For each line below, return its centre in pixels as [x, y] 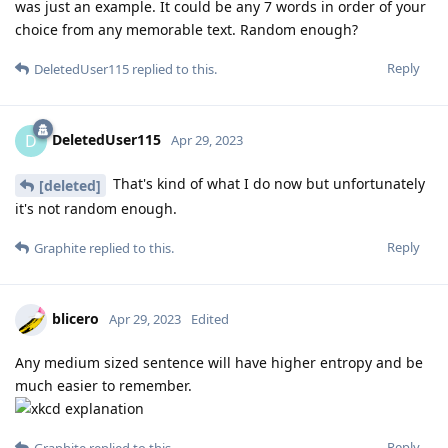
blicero [75, 318]
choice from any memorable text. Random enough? [186, 30]
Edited [210, 318]
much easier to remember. [103, 385]
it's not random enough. [96, 208]
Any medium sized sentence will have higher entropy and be [219, 362]
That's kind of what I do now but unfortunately [267, 184]
